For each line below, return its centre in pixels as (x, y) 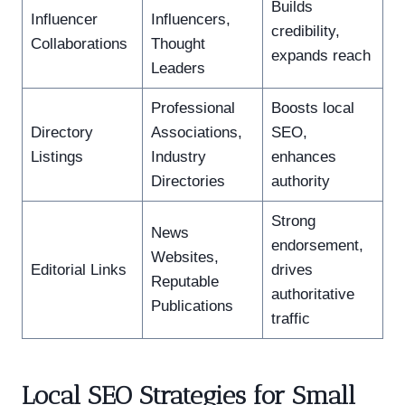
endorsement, (317, 245)
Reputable (184, 281)
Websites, (184, 257)
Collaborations (79, 43)
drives (292, 269)
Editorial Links (78, 269)
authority (300, 181)
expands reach (320, 55)
